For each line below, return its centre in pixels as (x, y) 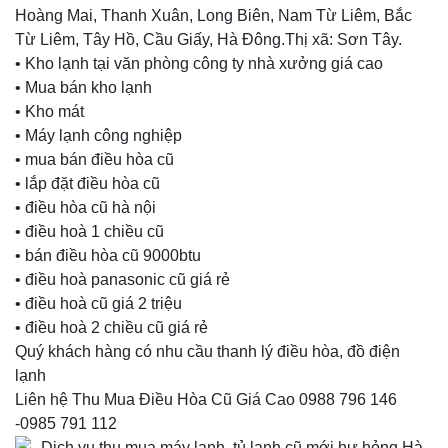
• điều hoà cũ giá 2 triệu (98, 303)
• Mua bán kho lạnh (83, 87)
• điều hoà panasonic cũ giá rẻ (122, 279)
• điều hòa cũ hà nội (85, 207)
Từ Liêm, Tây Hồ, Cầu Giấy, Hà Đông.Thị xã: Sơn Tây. (208, 39)
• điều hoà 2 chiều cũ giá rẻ (111, 327)
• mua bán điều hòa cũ (94, 159)
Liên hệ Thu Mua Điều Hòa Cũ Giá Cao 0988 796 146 (206, 399)
